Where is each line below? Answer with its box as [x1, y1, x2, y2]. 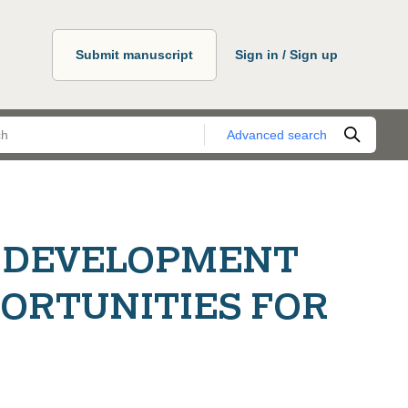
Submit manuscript [76, 46, 193, 62]
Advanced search [227, 127, 327, 142]
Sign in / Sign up [235, 46, 338, 62]
